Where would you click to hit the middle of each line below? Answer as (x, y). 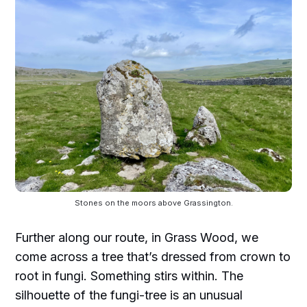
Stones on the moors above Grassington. (153, 202)
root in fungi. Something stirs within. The (130, 275)
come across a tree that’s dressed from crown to (153, 256)
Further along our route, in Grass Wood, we (137, 237)
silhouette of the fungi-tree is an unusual (129, 295)
